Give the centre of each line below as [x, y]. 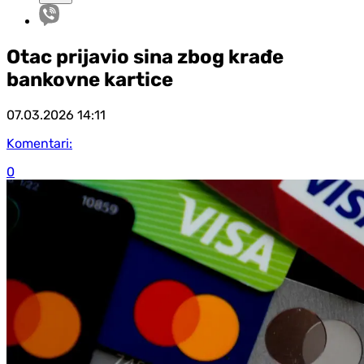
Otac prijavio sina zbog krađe [145, 56]
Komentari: [39, 143]
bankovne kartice [90, 79]
